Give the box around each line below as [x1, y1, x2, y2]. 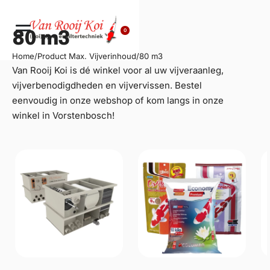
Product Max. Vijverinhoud [37, 51, 136, 61]
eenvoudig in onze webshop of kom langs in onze [12, 95, 224, 106]
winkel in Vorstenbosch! [12, 110, 115, 121]
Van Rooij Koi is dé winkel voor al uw [12, 64, 169, 76]
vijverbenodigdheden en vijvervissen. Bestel [12, 80, 202, 91]
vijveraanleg [169, 64, 221, 76]
